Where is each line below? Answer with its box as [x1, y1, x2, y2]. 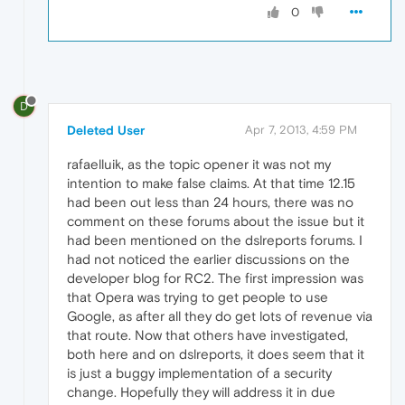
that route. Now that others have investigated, [67, 327, 348, 344]
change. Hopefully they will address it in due [67, 384, 335, 400]
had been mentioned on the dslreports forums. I [67, 232, 363, 249]
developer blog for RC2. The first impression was [67, 270, 363, 287]
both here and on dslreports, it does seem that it [67, 346, 364, 363]
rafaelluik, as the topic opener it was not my [67, 156, 331, 173]
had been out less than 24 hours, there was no [67, 194, 353, 211]
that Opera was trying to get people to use [67, 289, 328, 306]
